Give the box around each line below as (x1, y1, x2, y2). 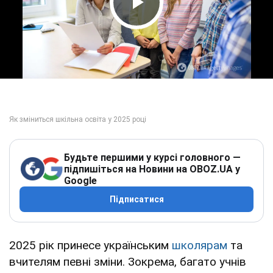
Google (64, 174, 97, 186)
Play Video (113, 12, 228, 38)
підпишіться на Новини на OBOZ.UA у (64, 163, 240, 175)
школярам (172, 238, 227, 252)
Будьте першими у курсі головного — (64, 151, 241, 163)
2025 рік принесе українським (9, 238, 172, 252)
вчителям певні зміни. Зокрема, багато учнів (9, 254, 246, 269)
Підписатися (109, 194, 164, 204)
